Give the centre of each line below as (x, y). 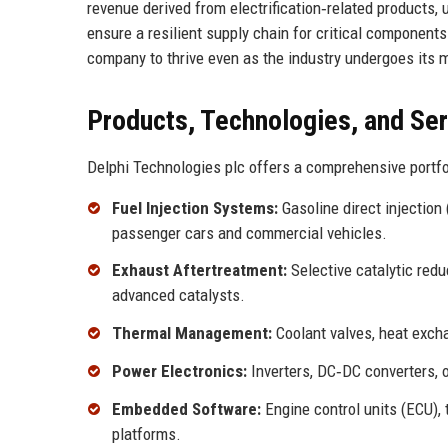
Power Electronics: (179, 371)
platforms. (146, 433)
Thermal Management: (192, 333)
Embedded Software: (186, 408)
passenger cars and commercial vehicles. (249, 232)
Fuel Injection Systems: (195, 207)
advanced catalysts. (178, 295)
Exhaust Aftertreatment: (199, 270)
